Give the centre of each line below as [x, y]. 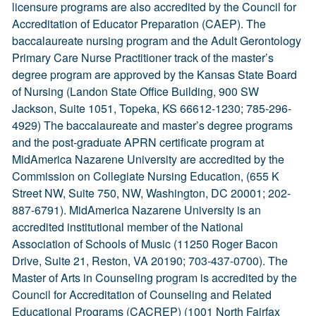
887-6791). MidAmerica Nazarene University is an [136, 210]
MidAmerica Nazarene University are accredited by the [148, 159]
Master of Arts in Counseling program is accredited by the [154, 278]
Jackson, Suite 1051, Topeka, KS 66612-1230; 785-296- [152, 108]
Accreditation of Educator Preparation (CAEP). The [139, 24]
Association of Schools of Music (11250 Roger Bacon [145, 244]
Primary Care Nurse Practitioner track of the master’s [143, 57]
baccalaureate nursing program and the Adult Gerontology [157, 41]
